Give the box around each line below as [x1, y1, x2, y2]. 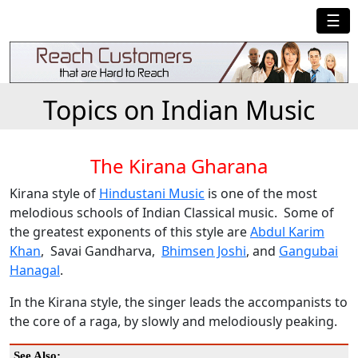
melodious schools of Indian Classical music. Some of [10, 204, 334, 222]
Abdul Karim [250, 223, 324, 241]
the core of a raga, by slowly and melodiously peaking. [10, 312, 337, 331]
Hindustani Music [99, 185, 205, 203]
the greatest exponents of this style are [10, 223, 250, 241]
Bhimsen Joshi [161, 242, 246, 261]
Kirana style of [10, 185, 99, 203]
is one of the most [205, 185, 317, 203]
